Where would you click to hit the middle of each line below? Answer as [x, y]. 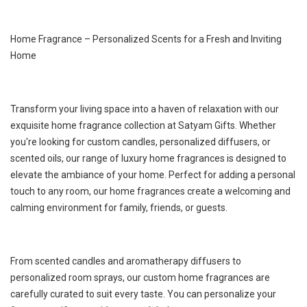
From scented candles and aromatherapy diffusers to [126, 261]
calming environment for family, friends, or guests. [119, 208]
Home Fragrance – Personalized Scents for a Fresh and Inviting [146, 39]
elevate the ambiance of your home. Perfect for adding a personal [153, 175]
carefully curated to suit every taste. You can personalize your [143, 294]
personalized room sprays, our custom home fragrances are [140, 278]
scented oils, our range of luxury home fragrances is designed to [148, 158]
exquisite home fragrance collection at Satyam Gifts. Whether [143, 125]
